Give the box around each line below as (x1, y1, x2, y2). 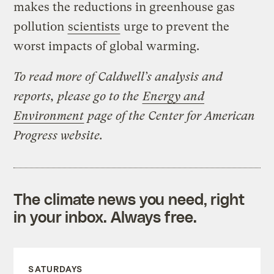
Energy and (143, 89, 205, 103)
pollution (13, 19, 68, 34)
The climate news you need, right (13, 189, 245, 208)
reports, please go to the (13, 89, 143, 103)
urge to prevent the (120, 19, 230, 34)
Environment (13, 108, 84, 123)
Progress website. (13, 128, 103, 143)
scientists (68, 19, 120, 34)
